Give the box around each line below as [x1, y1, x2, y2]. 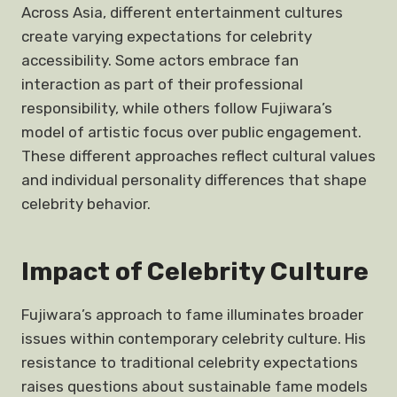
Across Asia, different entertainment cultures [21, 4, 343, 21]
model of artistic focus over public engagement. [21, 123, 362, 141]
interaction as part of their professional [21, 75, 303, 93]
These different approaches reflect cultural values [21, 147, 376, 165]
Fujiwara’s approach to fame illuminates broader [21, 306, 363, 323]
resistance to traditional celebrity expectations [21, 354, 358, 371]
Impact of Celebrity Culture [21, 257, 369, 286]
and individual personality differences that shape [21, 171, 367, 189]
